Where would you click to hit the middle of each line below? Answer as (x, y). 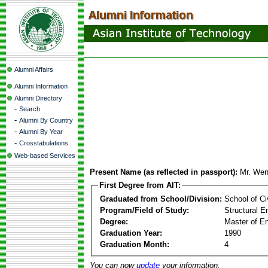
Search (30, 109)
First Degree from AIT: (140, 185)
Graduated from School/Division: (161, 199)
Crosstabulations (44, 143)
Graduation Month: (135, 244)
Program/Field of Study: (144, 210)
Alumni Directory (38, 98)
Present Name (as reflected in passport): (164, 172)
